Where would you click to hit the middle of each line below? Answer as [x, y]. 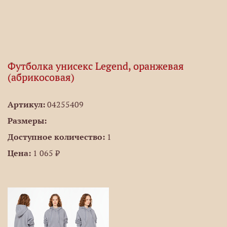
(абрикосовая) [41, 78]
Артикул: [26, 104]
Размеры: [27, 121]
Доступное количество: [56, 137]
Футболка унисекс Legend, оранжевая [96, 66]
